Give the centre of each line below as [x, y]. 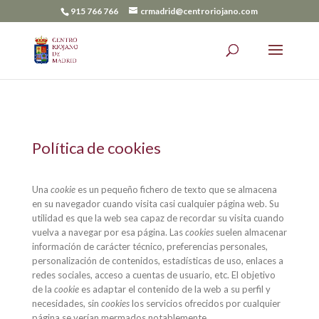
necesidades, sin [66, 303]
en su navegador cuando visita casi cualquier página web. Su [155, 204]
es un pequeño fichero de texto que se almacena [176, 189]
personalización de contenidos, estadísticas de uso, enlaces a [157, 261]
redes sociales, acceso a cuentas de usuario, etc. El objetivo [153, 275]
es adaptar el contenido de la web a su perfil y [174, 289]
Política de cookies [96, 148]
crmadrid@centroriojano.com [199, 11]
